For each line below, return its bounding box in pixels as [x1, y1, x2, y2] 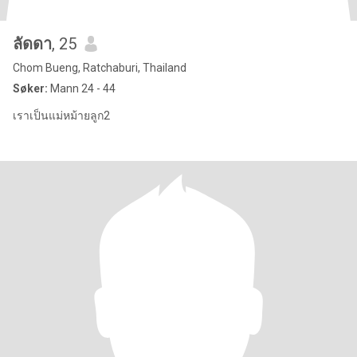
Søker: [13, 82, 48, 95]
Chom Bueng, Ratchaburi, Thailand [13, 61, 186, 74]
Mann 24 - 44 [48, 82, 116, 95]
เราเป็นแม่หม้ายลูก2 [13, 109, 110, 122]
